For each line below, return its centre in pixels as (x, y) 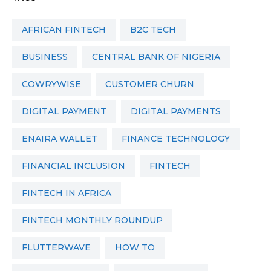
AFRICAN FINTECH (67, 30)
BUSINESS (48, 57)
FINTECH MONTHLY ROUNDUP (95, 220)
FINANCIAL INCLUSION (76, 166)
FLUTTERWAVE (59, 248)
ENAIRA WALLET (63, 139)
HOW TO (139, 248)
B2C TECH (156, 30)
